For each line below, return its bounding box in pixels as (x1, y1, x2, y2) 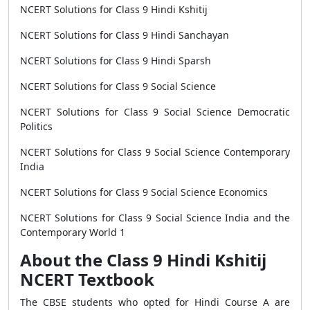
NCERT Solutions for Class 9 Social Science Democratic (20, 105, 290, 118)
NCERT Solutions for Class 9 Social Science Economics (20, 185, 271, 199)
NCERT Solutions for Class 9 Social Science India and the (20, 211, 290, 224)
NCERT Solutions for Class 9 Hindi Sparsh (20, 54, 214, 67)
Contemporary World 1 (20, 226, 125, 239)
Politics (20, 120, 55, 133)
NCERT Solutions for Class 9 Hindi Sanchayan (20, 28, 232, 42)
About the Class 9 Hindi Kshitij (20, 248, 266, 271)
